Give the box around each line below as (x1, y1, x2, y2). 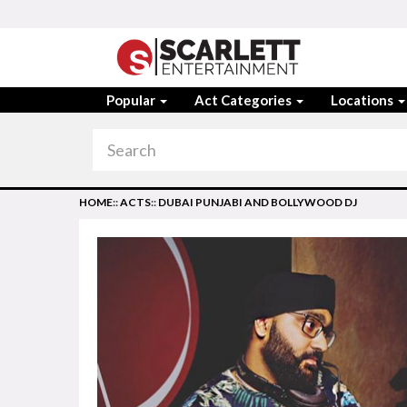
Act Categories (194, 92, 294, 108)
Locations (331, 92, 396, 108)
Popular (106, 92, 158, 108)
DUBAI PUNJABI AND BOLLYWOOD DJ (158, 195, 357, 209)
